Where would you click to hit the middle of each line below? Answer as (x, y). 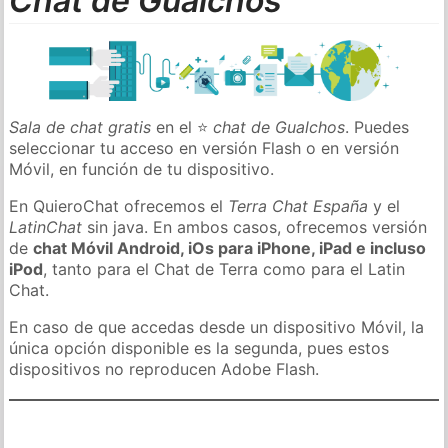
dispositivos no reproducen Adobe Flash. (164, 368)
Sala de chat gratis (80, 126)
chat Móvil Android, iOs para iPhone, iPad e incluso (230, 247)
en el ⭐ (182, 126)
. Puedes (377, 126)
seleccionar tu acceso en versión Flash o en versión (204, 147)
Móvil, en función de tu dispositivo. (142, 168)
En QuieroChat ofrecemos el (119, 205)
